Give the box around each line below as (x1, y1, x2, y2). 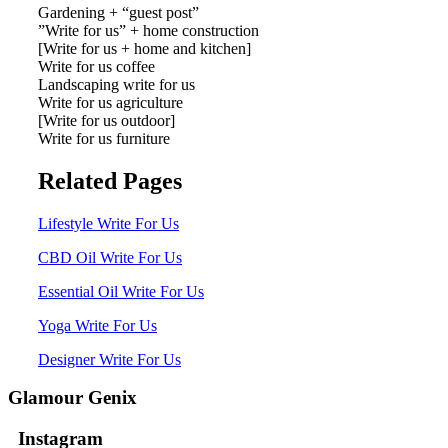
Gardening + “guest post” (38, 3, 199, 21)
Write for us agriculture (38, 93, 183, 111)
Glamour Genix (8, 387, 137, 409)
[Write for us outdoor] (38, 111, 175, 129)
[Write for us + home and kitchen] (38, 39, 251, 57)
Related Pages (38, 167, 182, 194)
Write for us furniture (38, 129, 170, 147)
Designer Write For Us (38, 350, 181, 368)
